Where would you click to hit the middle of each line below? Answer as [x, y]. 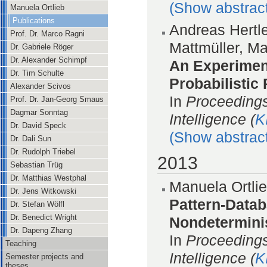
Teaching [21, 243]
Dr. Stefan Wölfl [37, 204]
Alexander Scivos [41, 86]
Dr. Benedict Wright [44, 217]
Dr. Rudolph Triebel [43, 152]
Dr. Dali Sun [31, 139]
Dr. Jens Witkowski [43, 191]
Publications [34, 21]
